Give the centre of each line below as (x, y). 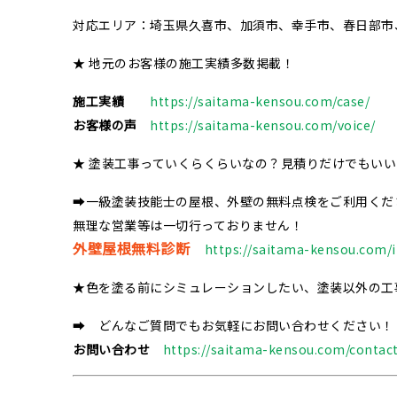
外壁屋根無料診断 (131, 248)
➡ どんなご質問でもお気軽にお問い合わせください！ (234, 325)
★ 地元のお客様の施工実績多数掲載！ (183, 62)
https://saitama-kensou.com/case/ (260, 101)
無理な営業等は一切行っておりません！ (188, 225)
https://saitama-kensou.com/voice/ (263, 125)
